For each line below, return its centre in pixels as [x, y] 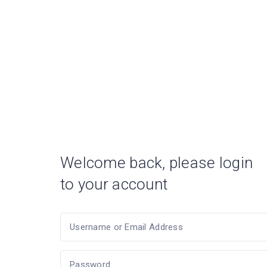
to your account [114, 184]
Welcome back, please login [157, 163]
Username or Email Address [126, 227]
